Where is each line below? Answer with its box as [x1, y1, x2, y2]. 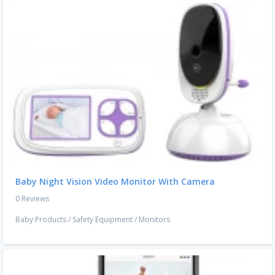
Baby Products [15, 214, 66, 225]
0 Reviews [15, 193, 49, 204]
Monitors [139, 214, 170, 225]
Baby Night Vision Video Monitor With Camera [15, 176, 215, 188]
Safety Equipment [72, 214, 133, 225]
